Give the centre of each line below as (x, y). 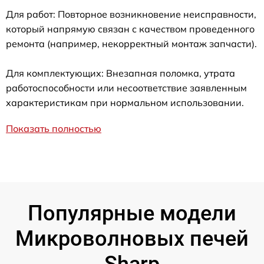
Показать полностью (54, 128)
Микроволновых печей (132, 238)
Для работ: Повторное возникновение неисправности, (131, 14)
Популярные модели (132, 213)
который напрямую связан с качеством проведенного (130, 29)
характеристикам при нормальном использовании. (125, 102)
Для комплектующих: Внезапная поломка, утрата (121, 73)
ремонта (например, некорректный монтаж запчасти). (131, 43)
